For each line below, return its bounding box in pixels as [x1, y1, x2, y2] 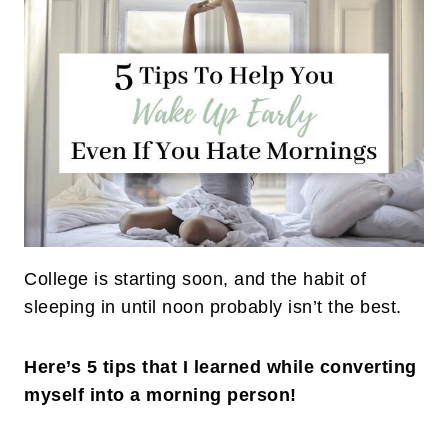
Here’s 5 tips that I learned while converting [24, 357, 417, 378]
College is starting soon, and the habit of [24, 269, 366, 290]
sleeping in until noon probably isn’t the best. [24, 297, 402, 318]
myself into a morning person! [24, 385, 297, 406]
